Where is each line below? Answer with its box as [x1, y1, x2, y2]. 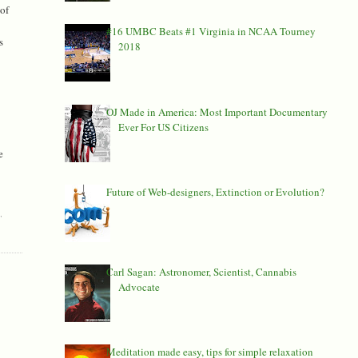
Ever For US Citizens [117, 119, 209, 134]
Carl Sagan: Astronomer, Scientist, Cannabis [105, 264, 296, 279]
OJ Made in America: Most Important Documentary [105, 104, 328, 119]
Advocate [117, 279, 160, 294]
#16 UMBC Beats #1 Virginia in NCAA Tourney [105, 24, 316, 39]
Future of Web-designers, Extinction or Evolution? [105, 184, 324, 199]
